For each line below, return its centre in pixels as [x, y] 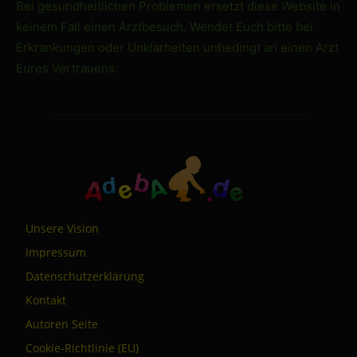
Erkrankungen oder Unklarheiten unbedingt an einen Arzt [177, 47]
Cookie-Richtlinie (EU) [82, 347]
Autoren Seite [62, 324]
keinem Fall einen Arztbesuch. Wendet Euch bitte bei [165, 26]
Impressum [56, 252]
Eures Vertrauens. [67, 68]
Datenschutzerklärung [85, 276]
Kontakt [46, 300]
